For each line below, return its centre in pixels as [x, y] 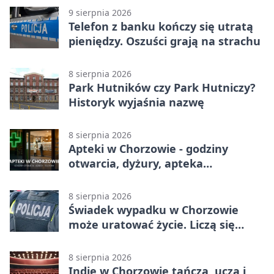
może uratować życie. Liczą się [152, 225]
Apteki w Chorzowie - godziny [148, 149]
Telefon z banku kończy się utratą [161, 27]
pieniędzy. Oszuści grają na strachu [165, 41]
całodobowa [101, 178]
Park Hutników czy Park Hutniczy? [162, 88]
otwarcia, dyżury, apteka [136, 164]
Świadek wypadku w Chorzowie [154, 210]
